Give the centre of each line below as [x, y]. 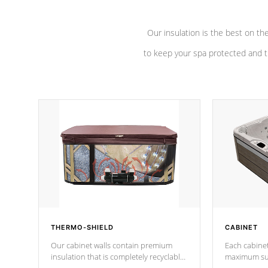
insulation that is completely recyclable [118, 257]
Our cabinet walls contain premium [112, 245]
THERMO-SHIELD [82, 227]
